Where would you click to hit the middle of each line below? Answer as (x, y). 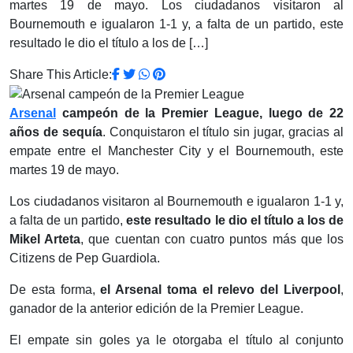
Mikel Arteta (45, 240)
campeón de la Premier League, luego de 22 (200, 113)
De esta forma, (52, 290)
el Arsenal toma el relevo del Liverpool (218, 290)
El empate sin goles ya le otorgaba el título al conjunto (176, 340)
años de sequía (56, 132)
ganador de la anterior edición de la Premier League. (156, 309)
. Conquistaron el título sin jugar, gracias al (223, 132)
